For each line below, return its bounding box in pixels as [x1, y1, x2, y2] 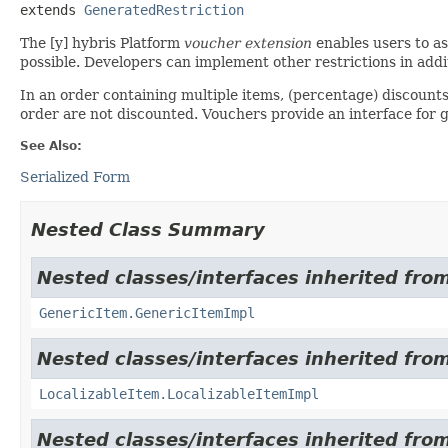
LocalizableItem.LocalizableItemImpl [39, 385, 319, 402]
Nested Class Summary [31, 218, 265, 240]
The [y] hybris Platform [20, 34, 184, 51]
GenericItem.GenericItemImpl [39, 304, 255, 321]
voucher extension [184, 34, 316, 51]
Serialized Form [20, 168, 130, 185]
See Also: [20, 138, 82, 153]
